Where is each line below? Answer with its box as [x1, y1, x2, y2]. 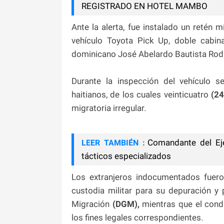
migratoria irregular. [71, 102, 146, 113]
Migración [71, 198, 112, 209]
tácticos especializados [81, 150, 171, 161]
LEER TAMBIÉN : [81, 137, 145, 147]
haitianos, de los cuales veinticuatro [71, 89, 208, 99]
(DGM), [112, 198, 142, 209]
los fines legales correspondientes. [71, 212, 203, 222]
